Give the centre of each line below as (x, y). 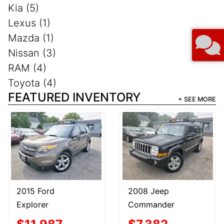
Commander (151, 204)
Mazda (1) (31, 38)
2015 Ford (35, 191)
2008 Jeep (148, 191)
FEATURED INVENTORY (74, 97)
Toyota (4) (32, 83)
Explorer (32, 204)
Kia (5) (23, 8)
